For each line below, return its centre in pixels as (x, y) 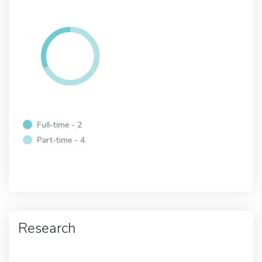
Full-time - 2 (59, 124)
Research (47, 228)
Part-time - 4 (61, 139)
